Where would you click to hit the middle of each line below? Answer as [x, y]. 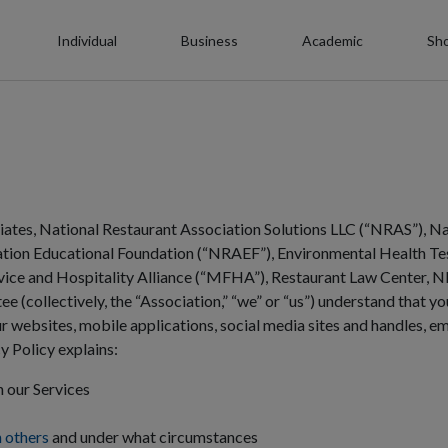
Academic [332, 40]
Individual [87, 40]
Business [209, 40]
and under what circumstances [153, 436]
